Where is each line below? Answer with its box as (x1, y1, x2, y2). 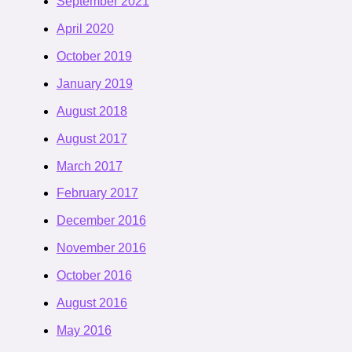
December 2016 (56, 214, 146, 228)
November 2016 (56, 241, 146, 255)
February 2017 (56, 186, 138, 200)
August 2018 (56, 104, 127, 118)
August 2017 (56, 131, 127, 145)
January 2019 (56, 76, 133, 90)
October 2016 (56, 269, 132, 283)
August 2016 (56, 295, 127, 310)
